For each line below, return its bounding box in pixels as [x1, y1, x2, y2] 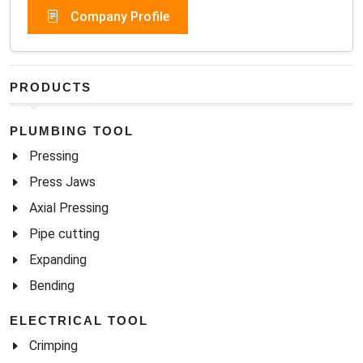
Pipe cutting [29, 226, 100, 242]
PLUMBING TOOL [10, 124, 134, 139]
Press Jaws [29, 174, 96, 190]
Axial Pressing [29, 200, 109, 216]
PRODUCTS [10, 80, 92, 95]
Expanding [29, 252, 87, 268]
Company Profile [67, 9, 169, 25]
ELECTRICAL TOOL [10, 314, 148, 328]
